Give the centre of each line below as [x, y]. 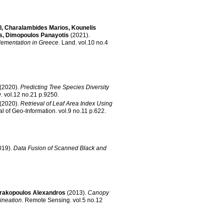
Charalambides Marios [36, 28]
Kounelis [84, 28]
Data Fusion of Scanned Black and [60, 148]
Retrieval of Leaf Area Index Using [66, 103]
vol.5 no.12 [88, 200]
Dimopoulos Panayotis [37, 35]
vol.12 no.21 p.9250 [48, 94]
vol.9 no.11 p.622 [97, 111]
